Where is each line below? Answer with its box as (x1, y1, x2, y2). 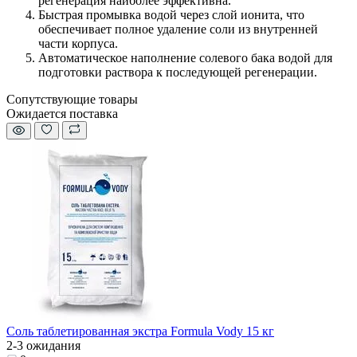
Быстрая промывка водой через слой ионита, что (38, 8, 304, 22)
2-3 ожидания (6, 339, 80, 353)
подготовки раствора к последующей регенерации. (38, 65, 317, 80)
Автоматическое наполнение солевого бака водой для (38, 51, 332, 65)
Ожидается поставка (6, 107, 118, 121)
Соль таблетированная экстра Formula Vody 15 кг (6, 324, 274, 339)
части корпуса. (38, 37, 118, 51)
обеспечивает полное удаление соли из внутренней (38, 22, 318, 37)
